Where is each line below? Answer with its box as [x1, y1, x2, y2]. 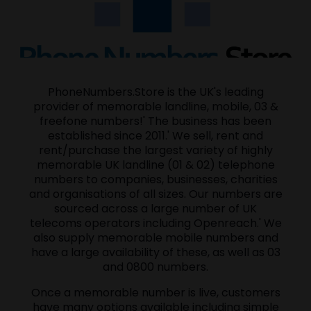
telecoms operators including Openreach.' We [29, 215, 282, 232]
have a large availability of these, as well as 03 [31, 244, 280, 261]
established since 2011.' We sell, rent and [48, 128, 263, 144]
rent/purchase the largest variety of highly [38, 142, 273, 159]
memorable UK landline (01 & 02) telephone [36, 157, 275, 174]
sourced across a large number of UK [54, 201, 257, 217]
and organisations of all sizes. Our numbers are [28, 186, 283, 203]
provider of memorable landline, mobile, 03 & [33, 99, 278, 115]
